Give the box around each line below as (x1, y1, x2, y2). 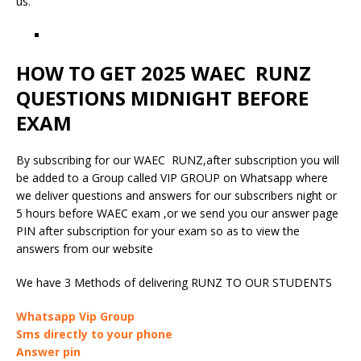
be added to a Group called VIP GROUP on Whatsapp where (16, 169, 328, 185)
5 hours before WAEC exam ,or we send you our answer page (16, 205, 338, 221)
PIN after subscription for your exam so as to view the (16, 222, 300, 239)
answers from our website (16, 240, 153, 256)
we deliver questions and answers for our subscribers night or (16, 187, 337, 203)
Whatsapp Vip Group (16, 308, 135, 324)
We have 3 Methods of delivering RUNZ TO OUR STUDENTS (16, 274, 332, 290)
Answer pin (16, 343, 81, 359)
